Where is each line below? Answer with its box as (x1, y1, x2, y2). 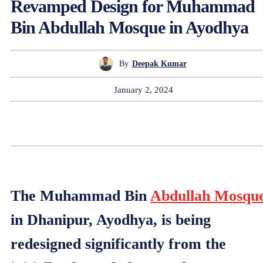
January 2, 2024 (113, 85, 173, 95)
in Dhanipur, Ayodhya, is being (11, 211, 211, 229)
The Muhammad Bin (11, 187, 150, 205)
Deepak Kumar (131, 59, 187, 68)
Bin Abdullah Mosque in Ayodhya (11, 18, 248, 38)
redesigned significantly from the (11, 235, 226, 253)
